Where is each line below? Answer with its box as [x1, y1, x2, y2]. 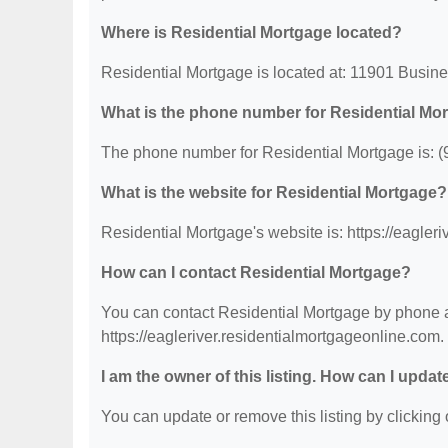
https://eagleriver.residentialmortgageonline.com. [101, 328, 444, 345]
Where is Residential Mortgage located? [101, 24, 402, 41]
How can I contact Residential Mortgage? [101, 264, 411, 281]
